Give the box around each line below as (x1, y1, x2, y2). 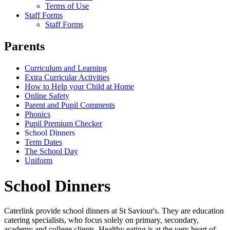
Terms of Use (45, 2, 89, 11)
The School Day (25, 147, 78, 156)
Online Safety (25, 91, 69, 101)
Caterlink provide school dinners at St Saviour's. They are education (4, 206, 224, 215)
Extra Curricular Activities (25, 73, 109, 82)
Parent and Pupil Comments (25, 101, 115, 110)
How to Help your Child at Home (25, 82, 134, 91)
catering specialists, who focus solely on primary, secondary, (4, 216, 199, 224)
